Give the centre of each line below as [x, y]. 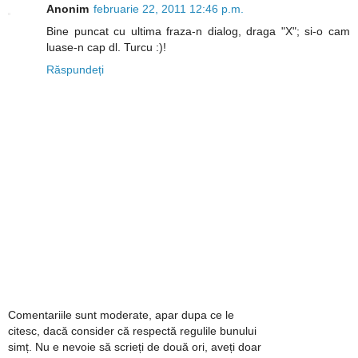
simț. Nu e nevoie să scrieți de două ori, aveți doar [135, 347]
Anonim [68, 8]
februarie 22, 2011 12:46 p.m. [169, 8]
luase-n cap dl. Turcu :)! [106, 47]
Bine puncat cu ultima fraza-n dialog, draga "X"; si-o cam [198, 31]
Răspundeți [75, 69]
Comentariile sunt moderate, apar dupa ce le [121, 315]
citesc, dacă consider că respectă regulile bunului [132, 331]
